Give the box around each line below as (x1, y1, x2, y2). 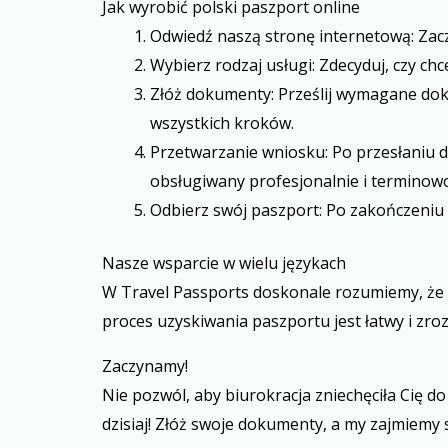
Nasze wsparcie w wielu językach (102, 252, 346, 274)
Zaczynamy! (102, 355, 188, 377)
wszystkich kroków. (150, 112, 294, 134)
